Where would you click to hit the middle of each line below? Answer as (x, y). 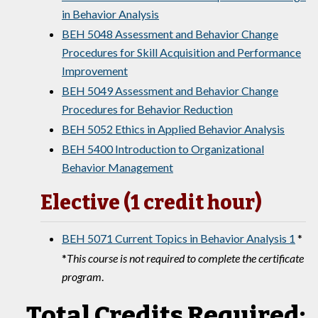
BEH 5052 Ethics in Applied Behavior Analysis (173, 129)
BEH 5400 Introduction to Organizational (163, 149)
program (82, 276)
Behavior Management (117, 167)
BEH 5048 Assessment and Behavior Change (170, 34)
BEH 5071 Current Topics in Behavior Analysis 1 (179, 238)
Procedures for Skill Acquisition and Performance (181, 52)
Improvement (95, 71)
